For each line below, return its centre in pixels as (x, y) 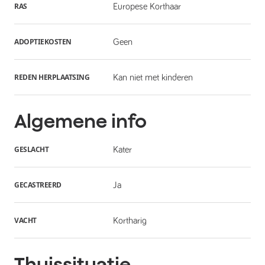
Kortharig (130, 220)
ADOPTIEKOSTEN (43, 41)
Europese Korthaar (147, 6)
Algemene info (80, 121)
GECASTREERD (38, 185)
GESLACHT (31, 149)
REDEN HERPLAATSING (52, 77)
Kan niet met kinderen (153, 77)
